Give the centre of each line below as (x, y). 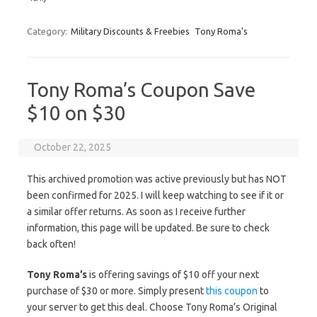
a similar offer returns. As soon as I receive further (136, 212)
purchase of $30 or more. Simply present (116, 291)
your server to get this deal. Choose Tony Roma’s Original (152, 307)
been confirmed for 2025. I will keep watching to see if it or (155, 195)
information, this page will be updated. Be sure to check (148, 228)
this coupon (232, 291)
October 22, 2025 (73, 147)
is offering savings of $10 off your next (173, 275)
